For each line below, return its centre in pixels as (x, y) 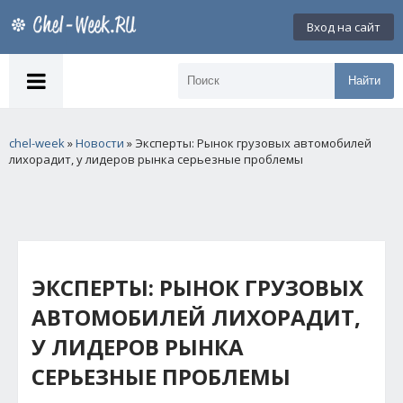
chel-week (37, 143)
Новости (100, 143)
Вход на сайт (344, 27)
